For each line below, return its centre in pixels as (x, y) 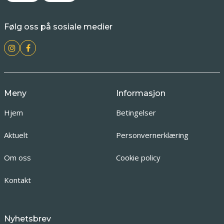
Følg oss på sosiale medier (58, 27)
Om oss (17, 157)
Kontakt (17, 180)
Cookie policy (138, 157)
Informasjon (140, 93)
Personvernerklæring (152, 135)
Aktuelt (16, 135)
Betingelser (136, 112)
